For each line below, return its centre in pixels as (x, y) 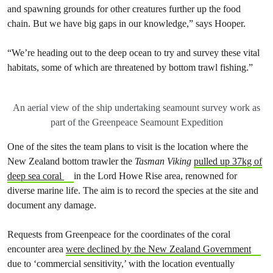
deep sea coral (36, 176)
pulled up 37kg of (228, 161)
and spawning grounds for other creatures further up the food (124, 9)
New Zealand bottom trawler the (71, 161)
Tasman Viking (164, 161)
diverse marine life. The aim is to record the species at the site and (133, 190)
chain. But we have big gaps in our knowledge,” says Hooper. (126, 23)
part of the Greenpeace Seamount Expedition (136, 122)
